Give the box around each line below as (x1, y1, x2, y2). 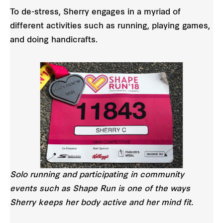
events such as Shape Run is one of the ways (10, 185, 190, 193)
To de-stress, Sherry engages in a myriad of (10, 8, 181, 16)
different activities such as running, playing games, (10, 22, 210, 30)
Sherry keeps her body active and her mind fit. (10, 199, 193, 207)
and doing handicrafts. (10, 36, 98, 44)
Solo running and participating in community (10, 171, 184, 179)
